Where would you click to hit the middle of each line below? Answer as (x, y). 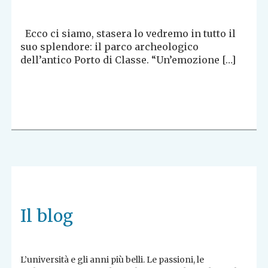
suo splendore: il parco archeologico (110, 46)
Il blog (47, 216)
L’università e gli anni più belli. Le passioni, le (112, 259)
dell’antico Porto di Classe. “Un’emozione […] (128, 60)
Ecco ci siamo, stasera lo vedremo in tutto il (128, 33)
